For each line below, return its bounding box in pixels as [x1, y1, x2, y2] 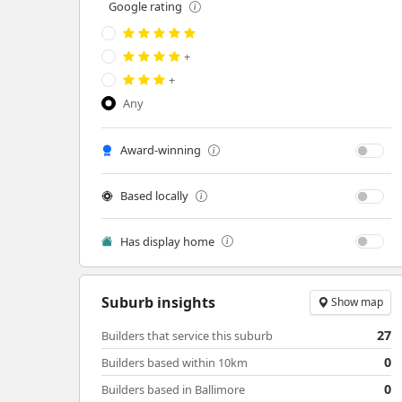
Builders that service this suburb [101, 328, 273, 345]
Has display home [120, 232, 214, 249]
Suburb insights [101, 292, 215, 312]
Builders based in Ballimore [101, 381, 245, 398]
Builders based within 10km [101, 354, 248, 371]
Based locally [120, 188, 188, 205]
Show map [328, 294, 384, 310]
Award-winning [120, 142, 201, 159]
